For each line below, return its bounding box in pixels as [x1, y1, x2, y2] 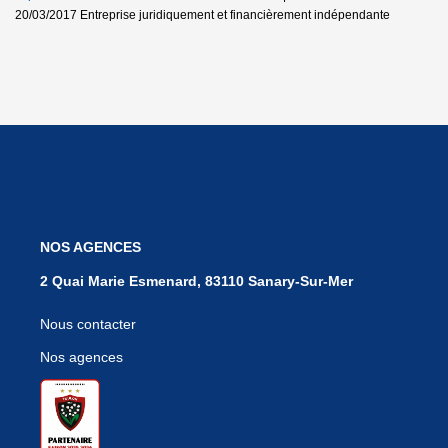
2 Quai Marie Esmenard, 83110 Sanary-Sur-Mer [40, 272, 353, 289]
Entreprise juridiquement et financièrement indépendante [77, 7, 390, 22]
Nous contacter [40, 315, 136, 332]
